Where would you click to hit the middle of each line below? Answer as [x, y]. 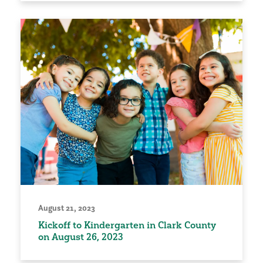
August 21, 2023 [67, 208]
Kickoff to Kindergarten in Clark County [127, 225]
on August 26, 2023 [81, 237]
